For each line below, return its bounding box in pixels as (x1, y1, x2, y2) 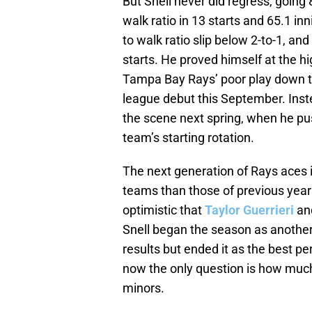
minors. (123, 281, 164, 296)
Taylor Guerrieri (205, 203, 294, 218)
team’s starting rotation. (123, 130, 254, 146)
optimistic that (123, 203, 205, 218)
